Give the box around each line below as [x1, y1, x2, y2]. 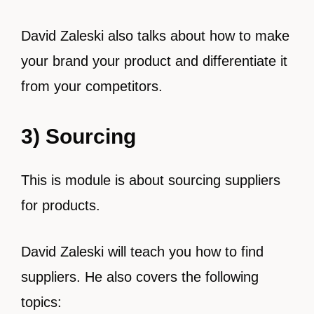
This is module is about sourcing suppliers [21, 172, 280, 188]
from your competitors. [21, 78, 163, 94]
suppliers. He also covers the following [21, 269, 259, 285]
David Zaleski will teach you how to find [21, 244, 264, 259]
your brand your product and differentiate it [21, 53, 287, 69]
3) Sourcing [21, 125, 136, 148]
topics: [21, 294, 62, 310]
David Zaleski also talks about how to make [21, 28, 289, 43]
